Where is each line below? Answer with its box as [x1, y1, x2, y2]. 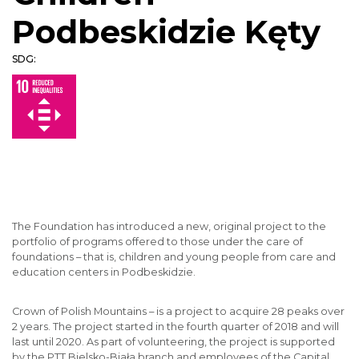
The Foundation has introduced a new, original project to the [12, 220, 326, 232]
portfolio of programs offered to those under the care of [12, 236, 303, 248]
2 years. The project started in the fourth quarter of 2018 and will [12, 321, 339, 333]
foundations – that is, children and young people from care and [12, 251, 336, 263]
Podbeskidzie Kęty [12, 12, 321, 51]
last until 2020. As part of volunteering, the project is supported [12, 336, 335, 348]
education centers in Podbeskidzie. [12, 266, 196, 278]
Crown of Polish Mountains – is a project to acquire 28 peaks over [12, 305, 345, 317]
